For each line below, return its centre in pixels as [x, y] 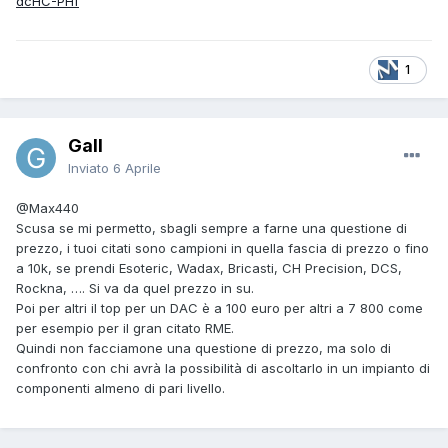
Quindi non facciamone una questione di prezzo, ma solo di [203, 348]
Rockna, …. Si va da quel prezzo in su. [135, 288]
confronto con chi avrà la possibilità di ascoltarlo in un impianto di [223, 368]
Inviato [90, 168]
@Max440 [47, 208]
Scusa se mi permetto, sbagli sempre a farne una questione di [211, 228]
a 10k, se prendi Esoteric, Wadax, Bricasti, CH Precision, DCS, [209, 268]
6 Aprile [137, 168]
